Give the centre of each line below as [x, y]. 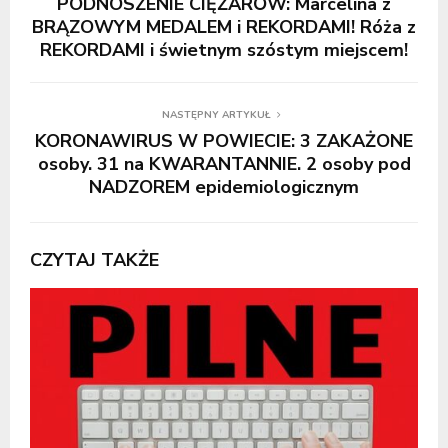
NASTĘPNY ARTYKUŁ [216, 114]
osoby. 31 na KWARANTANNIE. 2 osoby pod [224, 163]
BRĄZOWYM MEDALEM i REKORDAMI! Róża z [224, 26]
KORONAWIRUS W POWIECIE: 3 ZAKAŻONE [224, 140]
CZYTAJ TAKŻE [94, 259]
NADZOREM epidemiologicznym [224, 186]
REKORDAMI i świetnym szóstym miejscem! [224, 49]
